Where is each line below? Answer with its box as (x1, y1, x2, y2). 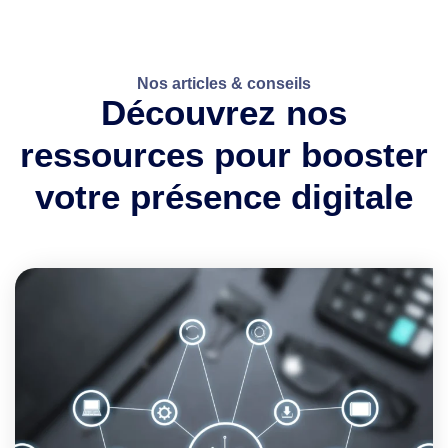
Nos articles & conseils (137, 74, 311, 92)
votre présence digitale (35, 176, 413, 216)
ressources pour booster (20, 134, 428, 174)
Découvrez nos (101, 92, 347, 132)
